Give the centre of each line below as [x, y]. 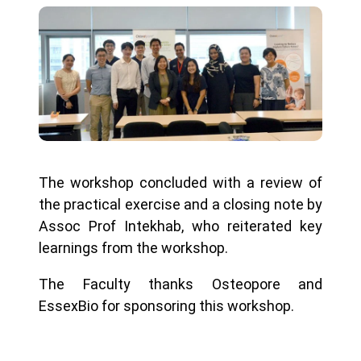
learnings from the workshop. [133, 248]
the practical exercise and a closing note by [180, 205]
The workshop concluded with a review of [180, 183]
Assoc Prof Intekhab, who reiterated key [180, 226]
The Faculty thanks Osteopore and [180, 284]
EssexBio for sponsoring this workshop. [166, 306]
